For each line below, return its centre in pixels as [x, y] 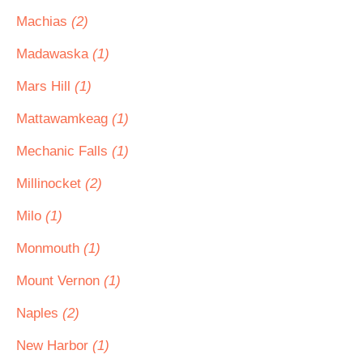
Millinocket [51, 184]
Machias [44, 21]
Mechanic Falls [64, 151]
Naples [39, 313]
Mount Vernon [60, 281]
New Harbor [54, 346]
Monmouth [50, 248]
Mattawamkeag [64, 119]
